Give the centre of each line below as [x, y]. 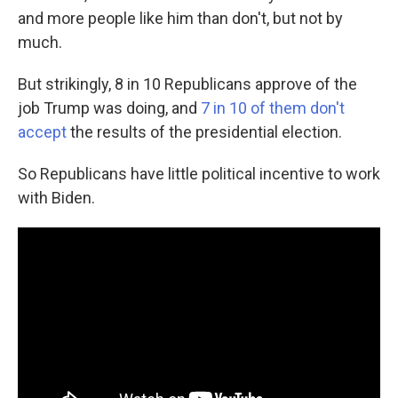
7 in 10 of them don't [273, 108]
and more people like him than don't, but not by [180, 19]
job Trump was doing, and [109, 108]
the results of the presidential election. [206, 132]
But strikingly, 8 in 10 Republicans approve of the [187, 84]
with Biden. [56, 198]
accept [44, 132]
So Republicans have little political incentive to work [199, 174]
